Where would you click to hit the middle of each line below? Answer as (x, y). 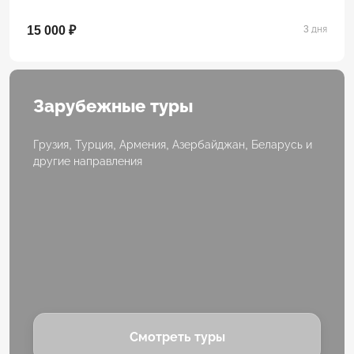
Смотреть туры (177, 337)
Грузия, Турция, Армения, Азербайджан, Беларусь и (173, 145)
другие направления (88, 162)
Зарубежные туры (113, 107)
